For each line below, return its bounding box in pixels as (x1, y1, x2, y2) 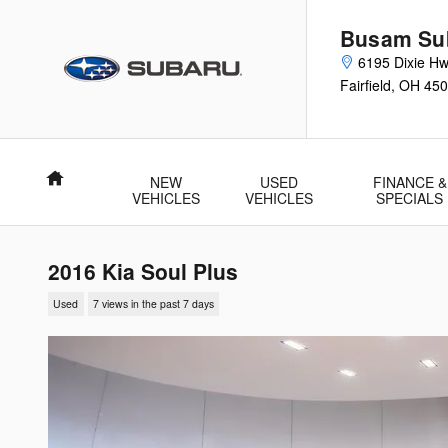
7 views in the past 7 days (92, 296, 214, 312)
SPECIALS (376, 188, 444, 208)
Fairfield (340, 75, 391, 95)
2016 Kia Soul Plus (48, 256, 238, 286)
